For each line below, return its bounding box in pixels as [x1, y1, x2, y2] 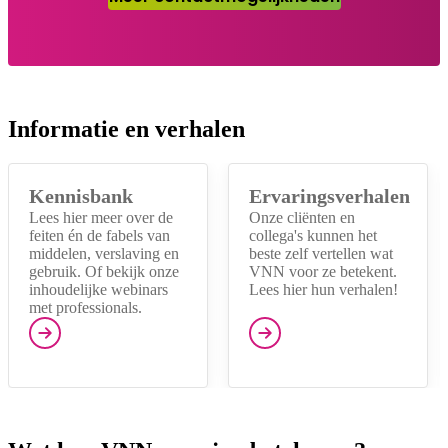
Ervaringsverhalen [249, 184, 410, 207]
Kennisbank [29, 184, 133, 207]
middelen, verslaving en [29, 244, 179, 262]
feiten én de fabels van [29, 226, 170, 244]
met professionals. [29, 298, 142, 316]
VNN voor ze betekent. [249, 262, 397, 280]
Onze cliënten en [249, 208, 355, 226]
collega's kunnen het [249, 226, 377, 244]
